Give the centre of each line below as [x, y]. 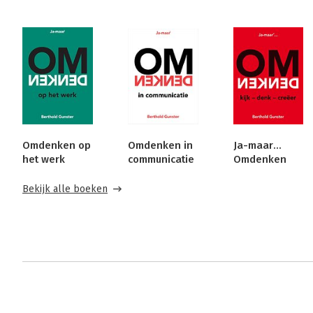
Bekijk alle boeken [65, 189]
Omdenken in [160, 146]
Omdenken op [57, 146]
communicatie [161, 160]
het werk [44, 160]
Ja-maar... [257, 146]
